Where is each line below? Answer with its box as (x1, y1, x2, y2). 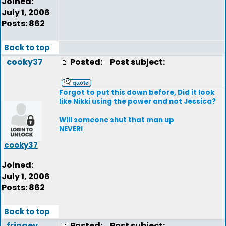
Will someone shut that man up (59, 115, 174, 125)
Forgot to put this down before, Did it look (59, 88, 214, 97)
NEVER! (59, 124, 83, 134)
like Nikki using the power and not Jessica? (59, 97, 216, 106)
